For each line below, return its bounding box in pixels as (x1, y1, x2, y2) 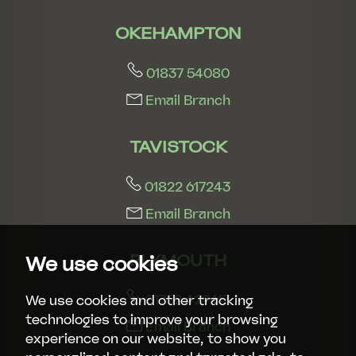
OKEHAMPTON (115, 21, 241, 44)
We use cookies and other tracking (25, 292, 253, 309)
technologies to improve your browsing (25, 311, 278, 328)
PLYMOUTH (130, 249, 226, 271)
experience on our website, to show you (25, 331, 286, 347)
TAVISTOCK (129, 135, 227, 157)
